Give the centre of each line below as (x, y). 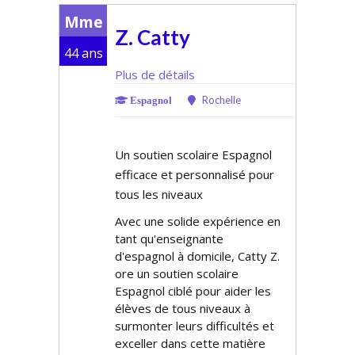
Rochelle (220, 100)
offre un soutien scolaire (177, 273)
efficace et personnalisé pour (195, 174)
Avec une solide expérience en (198, 221)
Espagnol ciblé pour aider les (193, 291)
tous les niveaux (159, 194)
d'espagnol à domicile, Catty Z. (197, 256)
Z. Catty (153, 37)
